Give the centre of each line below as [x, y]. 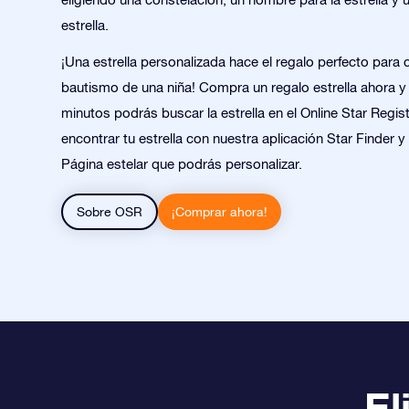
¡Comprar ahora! [220, 212]
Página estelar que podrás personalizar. [182, 164]
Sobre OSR [110, 212]
